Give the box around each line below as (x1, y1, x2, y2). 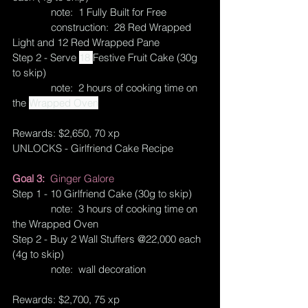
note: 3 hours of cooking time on (12, 201, 51, 215)
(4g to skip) (12, 247, 64, 261)
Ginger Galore (50, 171, 114, 185)
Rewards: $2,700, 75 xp (12, 292, 120, 306)
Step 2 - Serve (12, 50, 79, 64)
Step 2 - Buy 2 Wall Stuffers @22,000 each (12, 232, 203, 245)
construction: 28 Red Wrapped (12, 20, 51, 34)
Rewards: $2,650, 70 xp (12, 126, 120, 140)
